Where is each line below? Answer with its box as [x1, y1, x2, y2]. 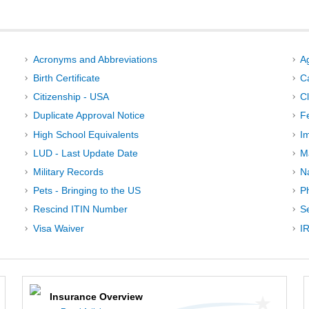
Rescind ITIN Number [32, 203, 128, 215]
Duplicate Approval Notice [32, 110, 145, 121]
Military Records [32, 166, 103, 178]
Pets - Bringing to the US [32, 185, 141, 197]
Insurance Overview [50, 291, 143, 303]
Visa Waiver [32, 222, 84, 234]
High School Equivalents [32, 128, 139, 140]
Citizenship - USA [32, 91, 109, 103]
